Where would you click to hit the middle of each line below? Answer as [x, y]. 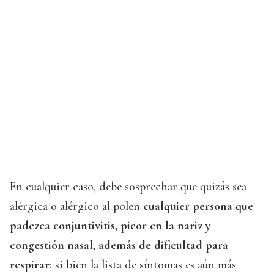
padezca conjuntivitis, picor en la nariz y [110, 226]
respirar [30, 265]
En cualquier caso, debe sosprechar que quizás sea [128, 187]
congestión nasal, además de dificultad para [119, 246]
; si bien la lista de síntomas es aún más [143, 265]
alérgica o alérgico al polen [76, 206]
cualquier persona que [198, 206]
